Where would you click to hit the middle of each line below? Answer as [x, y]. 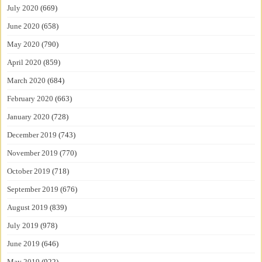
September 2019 [33, 189]
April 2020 [25, 63]
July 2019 [23, 226]
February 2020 [30, 99]
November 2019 [33, 153]
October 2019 [29, 171]
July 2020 [23, 8]
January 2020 [29, 117]
